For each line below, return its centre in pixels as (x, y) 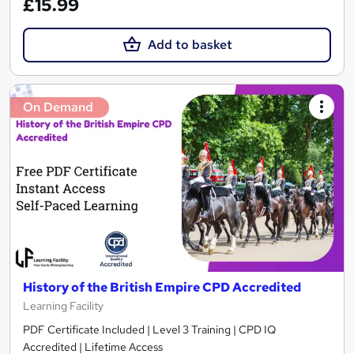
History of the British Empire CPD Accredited (162, 288)
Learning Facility (63, 306)
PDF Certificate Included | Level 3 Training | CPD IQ (149, 330)
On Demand (58, 107)
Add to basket (190, 44)
